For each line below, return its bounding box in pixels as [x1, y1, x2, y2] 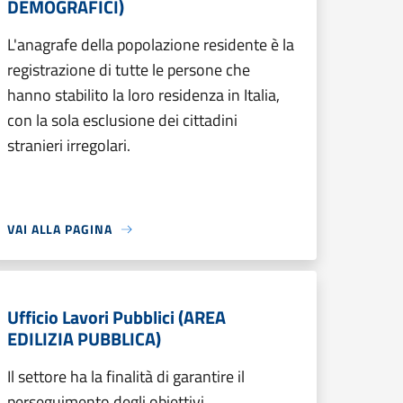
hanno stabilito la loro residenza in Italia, [7, 83, 280, 107]
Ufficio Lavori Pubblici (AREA [7, 303, 226, 331]
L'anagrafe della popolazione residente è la [7, 32, 294, 57]
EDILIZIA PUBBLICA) [7, 325, 161, 353]
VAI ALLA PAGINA [7, 219, 112, 238]
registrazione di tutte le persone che [7, 58, 250, 82]
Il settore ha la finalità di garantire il [7, 364, 245, 389]
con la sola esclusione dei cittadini [7, 108, 237, 132]
